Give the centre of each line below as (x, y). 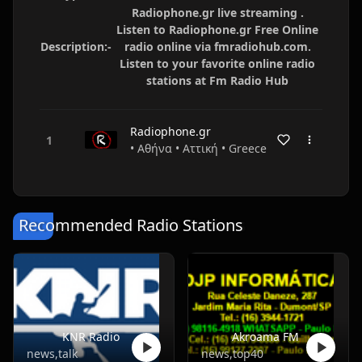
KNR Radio (90, 337)
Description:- (76, 46)
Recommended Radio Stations (131, 225)
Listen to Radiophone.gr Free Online (217, 29)
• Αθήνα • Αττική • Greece (198, 148)
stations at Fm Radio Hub (217, 80)
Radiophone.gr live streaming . (217, 13)
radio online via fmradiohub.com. (217, 46)
